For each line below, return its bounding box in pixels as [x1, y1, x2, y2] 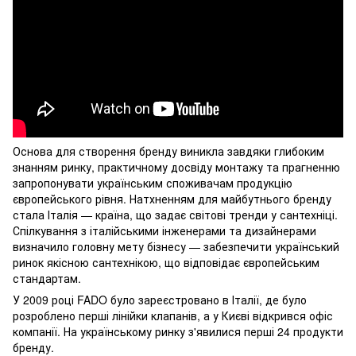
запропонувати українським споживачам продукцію [13, 175, 292, 192]
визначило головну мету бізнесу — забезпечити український [13, 238, 339, 255]
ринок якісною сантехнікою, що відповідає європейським [13, 254, 319, 271]
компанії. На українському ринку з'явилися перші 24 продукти [13, 323, 343, 340]
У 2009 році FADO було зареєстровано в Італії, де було [13, 292, 307, 308]
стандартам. [13, 270, 81, 287]
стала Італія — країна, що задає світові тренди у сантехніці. [13, 207, 338, 223]
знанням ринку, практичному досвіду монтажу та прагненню [13, 159, 340, 176]
